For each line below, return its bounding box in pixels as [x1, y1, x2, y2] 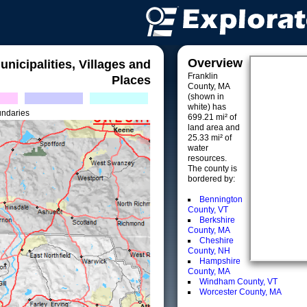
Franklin [188, 71, 218, 81]
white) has [188, 102, 226, 112]
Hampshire [199, 256, 241, 266]
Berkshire [199, 215, 235, 225]
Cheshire [199, 236, 234, 245]
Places [112, 73, 151, 87]
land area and [188, 123, 240, 132]
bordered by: [188, 174, 235, 184]
